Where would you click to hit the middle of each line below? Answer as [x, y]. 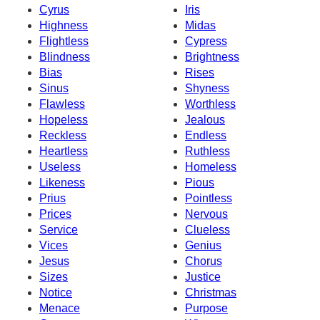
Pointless [209, 198]
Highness [64, 25]
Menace [60, 308]
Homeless [211, 166]
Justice [203, 276]
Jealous [205, 119]
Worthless [210, 104]
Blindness [65, 56]
